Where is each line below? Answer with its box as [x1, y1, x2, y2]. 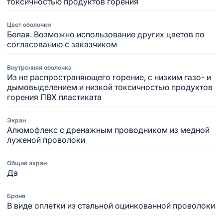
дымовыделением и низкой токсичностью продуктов [7, 82, 213, 92]
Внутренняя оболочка [7, 64, 72, 71]
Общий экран [7, 159, 47, 167]
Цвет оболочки [7, 21, 51, 28]
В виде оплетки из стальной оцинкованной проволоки [7, 201, 215, 211]
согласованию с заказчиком [7, 39, 117, 49]
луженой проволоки [7, 135, 85, 145]
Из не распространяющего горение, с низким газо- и [7, 72, 211, 82]
